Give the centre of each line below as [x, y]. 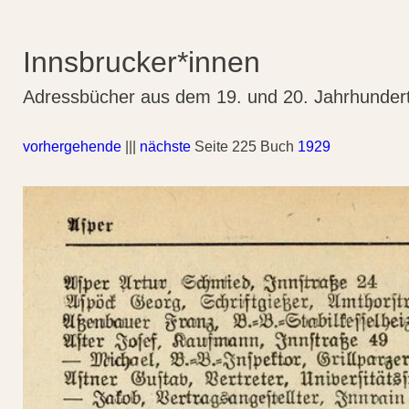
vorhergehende [72, 147]
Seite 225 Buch [244, 147]
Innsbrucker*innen [142, 62]
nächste [165, 147]
